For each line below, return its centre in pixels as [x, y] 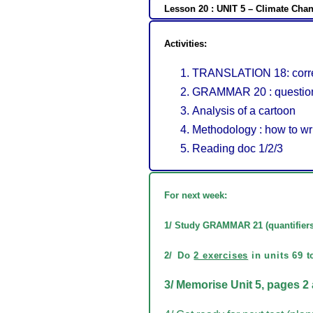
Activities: [185, 43]
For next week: [196, 195]
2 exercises [221, 255]
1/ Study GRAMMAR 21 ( [216, 225]
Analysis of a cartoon [244, 110]
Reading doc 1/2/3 [238, 148]
